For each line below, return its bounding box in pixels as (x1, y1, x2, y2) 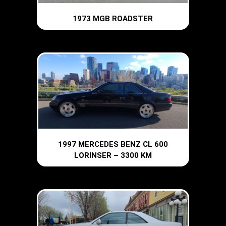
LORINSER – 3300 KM (74, 151, 152, 160)
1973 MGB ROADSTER (73, 14, 153, 23)
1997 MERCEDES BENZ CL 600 (58, 140, 168, 149)
